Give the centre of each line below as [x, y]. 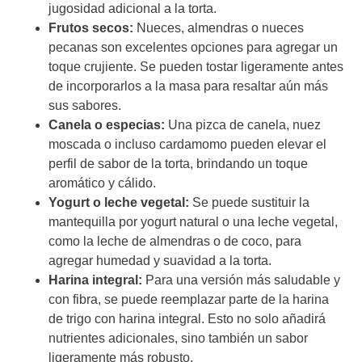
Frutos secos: [93, 28]
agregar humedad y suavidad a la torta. [160, 261]
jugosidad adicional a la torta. [133, 9]
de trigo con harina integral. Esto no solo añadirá [187, 319]
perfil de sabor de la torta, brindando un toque [178, 164]
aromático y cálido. [102, 183]
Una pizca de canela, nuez [244, 125]
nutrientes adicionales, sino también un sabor [178, 339]
